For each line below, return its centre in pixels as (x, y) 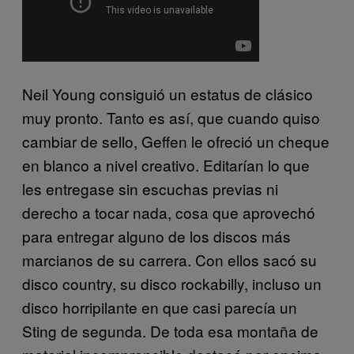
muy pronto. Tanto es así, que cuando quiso (171, 118)
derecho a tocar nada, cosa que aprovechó (169, 213)
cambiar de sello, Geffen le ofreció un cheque (176, 141)
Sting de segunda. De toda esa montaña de (170, 331)
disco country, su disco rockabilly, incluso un (172, 284)
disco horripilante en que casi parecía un (160, 307)
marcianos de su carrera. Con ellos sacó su (169, 260)
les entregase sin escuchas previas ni (150, 189)
